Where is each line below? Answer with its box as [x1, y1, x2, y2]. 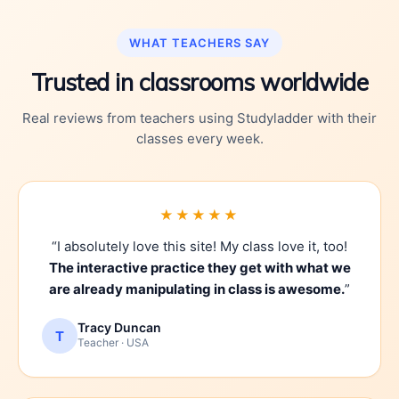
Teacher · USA [77, 336, 149, 349]
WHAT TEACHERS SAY [128, 36, 271, 50]
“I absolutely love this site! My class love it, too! [52, 238, 347, 255]
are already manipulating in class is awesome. [49, 281, 345, 297]
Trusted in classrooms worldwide [30, 68, 369, 97]
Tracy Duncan [77, 320, 161, 335]
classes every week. [135, 130, 264, 147]
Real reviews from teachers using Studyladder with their [22, 110, 377, 126]
